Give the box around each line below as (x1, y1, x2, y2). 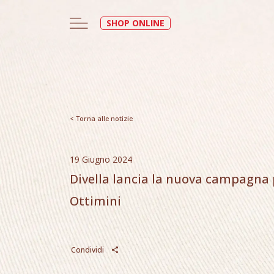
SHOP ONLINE (106, 17, 165, 29)
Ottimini (70, 193, 121, 209)
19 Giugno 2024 (70, 154, 132, 165)
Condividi (71, 245, 106, 255)
